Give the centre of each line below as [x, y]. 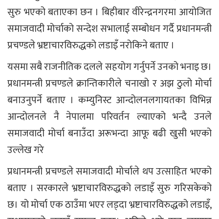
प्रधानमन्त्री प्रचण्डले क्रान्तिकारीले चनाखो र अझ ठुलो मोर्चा [109, 83]
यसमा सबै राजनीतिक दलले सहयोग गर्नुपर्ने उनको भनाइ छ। [109, 67]
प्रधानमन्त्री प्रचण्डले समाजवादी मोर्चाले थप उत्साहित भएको [109, 171]
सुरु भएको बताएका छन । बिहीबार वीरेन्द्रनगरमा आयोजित [109, 12]
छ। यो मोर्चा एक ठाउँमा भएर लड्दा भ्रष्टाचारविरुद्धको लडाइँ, [109, 205]
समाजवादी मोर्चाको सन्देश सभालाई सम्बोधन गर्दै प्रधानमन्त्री [109, 29]
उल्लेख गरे [26, 150]
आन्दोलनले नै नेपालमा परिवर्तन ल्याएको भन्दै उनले [109, 117]
